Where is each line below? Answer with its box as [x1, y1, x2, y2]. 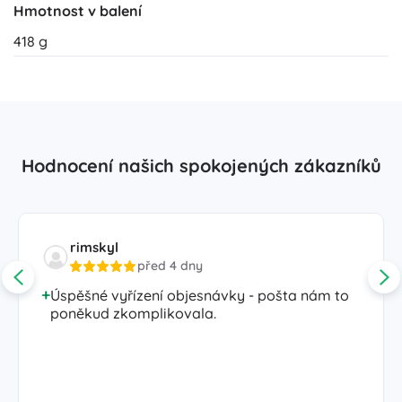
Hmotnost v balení [13, 2, 142, 21]
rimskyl [70, 239, 118, 257]
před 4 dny [137, 258, 203, 275]
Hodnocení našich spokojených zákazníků [21, 154, 381, 178]
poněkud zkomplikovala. [50, 304, 216, 323]
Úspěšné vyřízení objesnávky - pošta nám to [50, 286, 349, 305]
